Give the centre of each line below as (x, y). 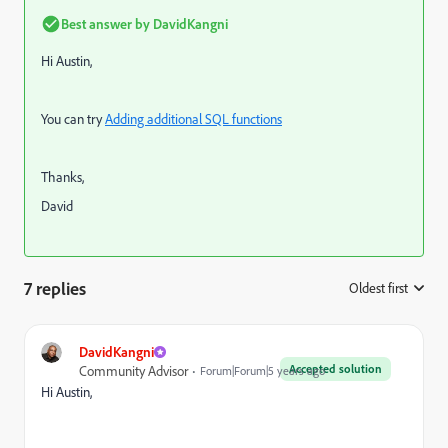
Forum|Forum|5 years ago (262, 370)
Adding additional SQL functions (193, 118)
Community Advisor (133, 370)
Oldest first (378, 287)
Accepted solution (335, 368)
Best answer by (105, 23)
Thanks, (62, 176)
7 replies (55, 288)
